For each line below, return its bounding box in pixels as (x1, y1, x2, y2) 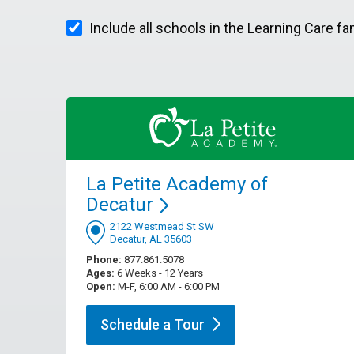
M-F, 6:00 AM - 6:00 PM (115, 281, 220, 293)
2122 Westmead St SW (110, 220, 214, 233)
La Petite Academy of (86, 173, 268, 196)
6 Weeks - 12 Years (115, 267, 203, 280)
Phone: (86, 254, 122, 266)
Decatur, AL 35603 (110, 233, 192, 246)
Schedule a (100, 316, 174, 333)
